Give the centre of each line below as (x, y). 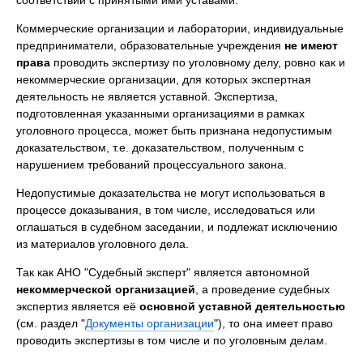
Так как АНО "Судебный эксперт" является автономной (163, 272)
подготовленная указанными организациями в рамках (160, 113)
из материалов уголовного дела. (102, 243)
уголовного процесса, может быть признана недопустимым (174, 130)
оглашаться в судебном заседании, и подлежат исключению (177, 226)
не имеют (311, 45)
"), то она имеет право (273, 323)
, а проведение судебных (263, 289)
